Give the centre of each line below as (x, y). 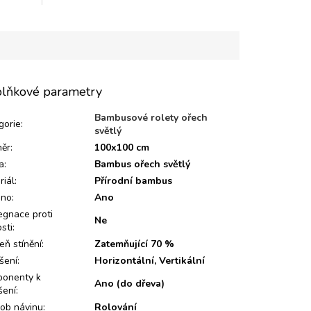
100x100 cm (122, 148)
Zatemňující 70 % (135, 244)
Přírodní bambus (134, 181)
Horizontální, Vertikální (150, 261)
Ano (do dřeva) (130, 284)
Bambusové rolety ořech (151, 118)
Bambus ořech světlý (143, 165)
